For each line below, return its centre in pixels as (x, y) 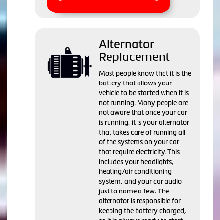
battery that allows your (135, 83)
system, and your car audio (140, 181)
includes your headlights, (136, 162)
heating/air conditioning (135, 172)
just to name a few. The (134, 191)
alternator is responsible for (140, 201)
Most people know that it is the (145, 73)
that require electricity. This (139, 152)
